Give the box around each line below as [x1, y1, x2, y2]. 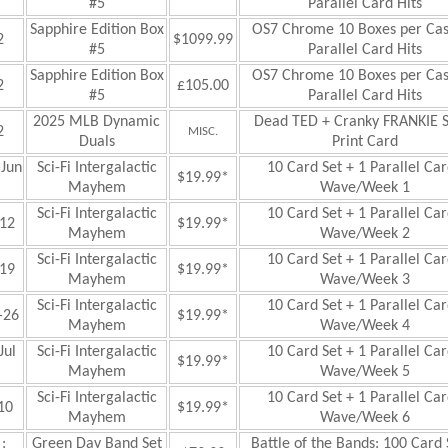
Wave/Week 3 [319, 272, 410, 288]
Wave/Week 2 [319, 226, 410, 242]
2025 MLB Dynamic [33, 114, 160, 130]
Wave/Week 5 [319, 364, 410, 380]
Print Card [331, 134, 398, 150]
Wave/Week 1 [319, 180, 410, 196]
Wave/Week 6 [319, 410, 410, 426]
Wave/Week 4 [319, 318, 410, 334]
